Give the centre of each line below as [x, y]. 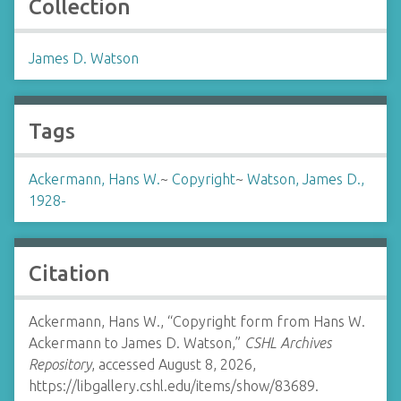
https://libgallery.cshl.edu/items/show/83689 [172, 386]
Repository [60, 364]
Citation [69, 273]
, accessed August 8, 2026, [174, 364]
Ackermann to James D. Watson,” [137, 343]
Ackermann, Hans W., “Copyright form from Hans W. [197, 321]
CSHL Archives [288, 343]
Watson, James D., [306, 179]
